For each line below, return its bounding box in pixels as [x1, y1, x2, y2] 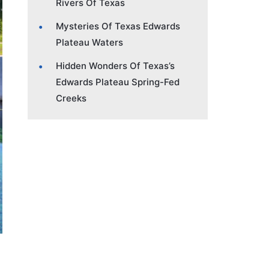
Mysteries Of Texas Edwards [56, 20, 180, 32]
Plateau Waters [56, 36, 123, 48]
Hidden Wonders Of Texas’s [56, 59, 175, 71]
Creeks [56, 92, 86, 104]
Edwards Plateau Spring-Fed [56, 76, 180, 88]
